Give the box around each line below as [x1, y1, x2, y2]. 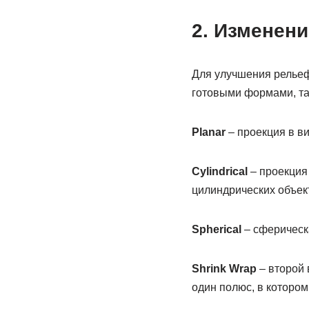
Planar [191, 126, 226, 138]
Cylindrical [191, 166, 248, 177]
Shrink [191, 263, 226, 275]
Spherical [191, 223, 241, 235]
